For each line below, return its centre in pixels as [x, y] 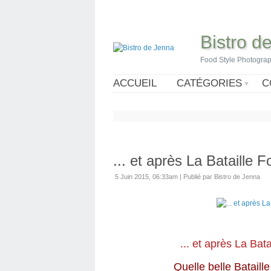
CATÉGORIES [209, 83]
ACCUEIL [135, 83]
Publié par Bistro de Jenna [222, 177]
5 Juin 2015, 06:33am [146, 177]
